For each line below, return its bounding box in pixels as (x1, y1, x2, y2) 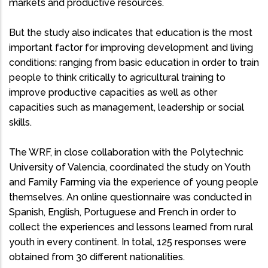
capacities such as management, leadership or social (9, 102, 244, 114)
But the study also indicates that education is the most (9, 27, 252, 39)
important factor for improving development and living (9, 42, 253, 54)
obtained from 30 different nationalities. (9, 251, 185, 263)
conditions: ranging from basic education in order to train (9, 57, 259, 69)
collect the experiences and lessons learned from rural (9, 221, 253, 233)
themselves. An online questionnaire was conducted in (9, 191, 252, 203)
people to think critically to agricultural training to (9, 72, 226, 84)
